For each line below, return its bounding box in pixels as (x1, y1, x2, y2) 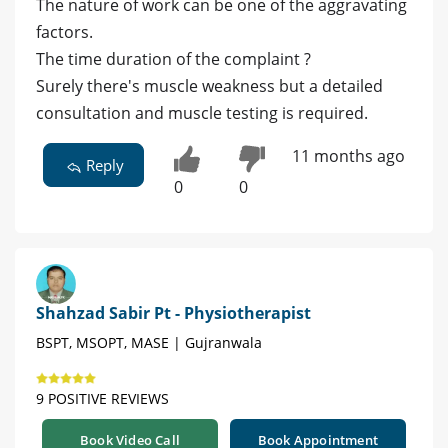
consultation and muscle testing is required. (36, 102, 368, 125)
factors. (36, 21, 93, 44)
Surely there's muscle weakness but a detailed (36, 75, 383, 98)
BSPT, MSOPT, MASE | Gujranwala (36, 333, 262, 353)
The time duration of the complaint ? (36, 48, 311, 71)
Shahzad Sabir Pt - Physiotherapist (36, 302, 311, 325)
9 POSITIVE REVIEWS (36, 389, 169, 409)
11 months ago (291, 145, 405, 168)
